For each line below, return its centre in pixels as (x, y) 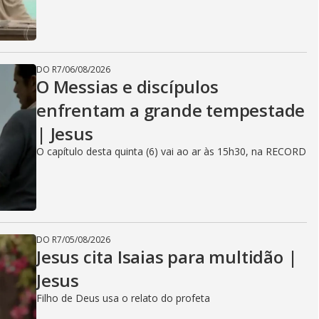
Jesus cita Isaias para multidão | (167, 257)
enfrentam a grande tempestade (171, 110)
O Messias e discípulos (127, 87)
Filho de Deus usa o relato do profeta (123, 298)
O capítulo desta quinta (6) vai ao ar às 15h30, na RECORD (171, 151)
